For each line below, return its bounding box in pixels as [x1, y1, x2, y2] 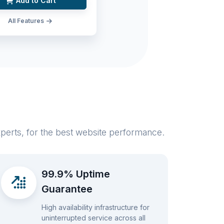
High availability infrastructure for [41, 202, 149, 211]
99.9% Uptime [41, 168, 110, 180]
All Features [7, 16, 45, 24]
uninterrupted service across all [41, 213, 145, 222]
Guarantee [41, 183, 92, 195]
